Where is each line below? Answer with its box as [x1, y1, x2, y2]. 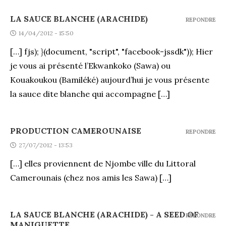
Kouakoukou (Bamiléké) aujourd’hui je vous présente [10, 74, 209, 85]
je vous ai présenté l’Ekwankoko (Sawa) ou [10, 60, 171, 71]
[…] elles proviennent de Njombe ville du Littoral [10, 158, 196, 168]
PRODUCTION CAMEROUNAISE [10, 125, 141, 136]
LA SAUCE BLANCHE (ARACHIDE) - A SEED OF [10, 209, 199, 219]
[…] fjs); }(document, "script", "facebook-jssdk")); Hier [10, 46, 213, 56]
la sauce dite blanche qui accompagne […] [10, 88, 170, 99]
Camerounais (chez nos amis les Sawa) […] [10, 172, 172, 183]
